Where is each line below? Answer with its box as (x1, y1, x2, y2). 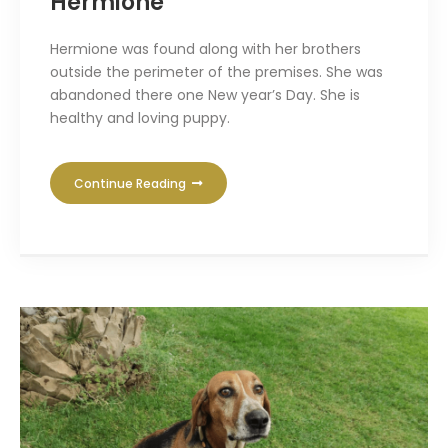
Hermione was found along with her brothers (50, 38, 361, 59)
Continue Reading (74, 174, 189, 192)
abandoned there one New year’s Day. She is (50, 84, 360, 105)
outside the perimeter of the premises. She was (50, 61, 383, 82)
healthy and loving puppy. (50, 107, 230, 128)
